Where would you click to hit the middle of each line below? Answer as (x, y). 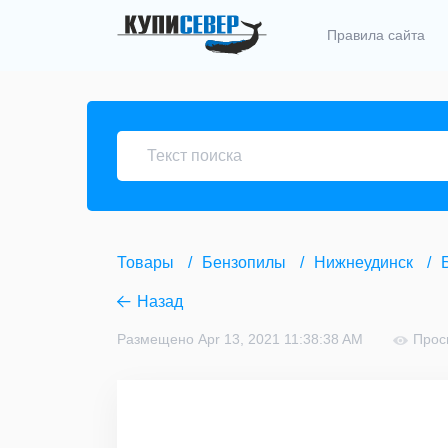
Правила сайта (376, 35)
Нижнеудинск (363, 263)
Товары (145, 263)
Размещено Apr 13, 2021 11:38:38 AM (240, 339)
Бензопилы (244, 263)
